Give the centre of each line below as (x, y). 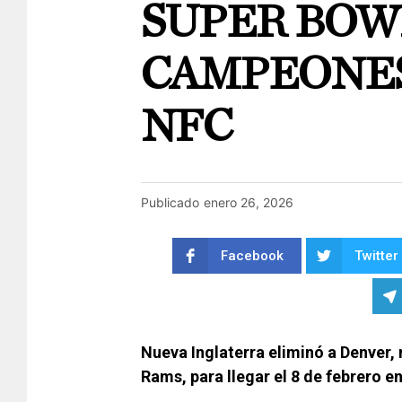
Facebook (252, 256)
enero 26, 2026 (249, 202)
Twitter (376, 256)
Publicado (170, 202)
